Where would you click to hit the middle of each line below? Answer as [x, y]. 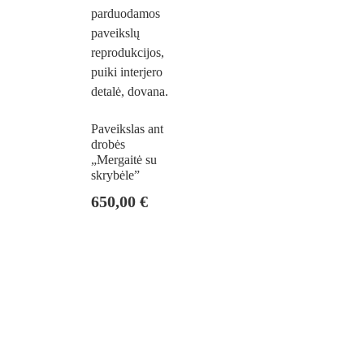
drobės [108, 144]
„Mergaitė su [124, 159]
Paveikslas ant [127, 128]
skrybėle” [115, 175]
